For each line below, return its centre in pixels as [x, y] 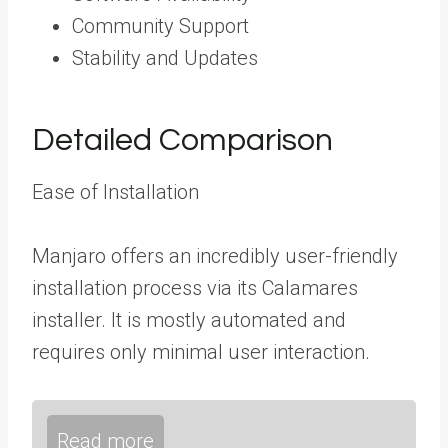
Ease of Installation [115, 191]
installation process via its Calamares [195, 287]
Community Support [160, 25]
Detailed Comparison [182, 140]
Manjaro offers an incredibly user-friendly [215, 255]
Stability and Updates [165, 57]
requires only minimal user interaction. [201, 351]
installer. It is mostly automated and [189, 319]
